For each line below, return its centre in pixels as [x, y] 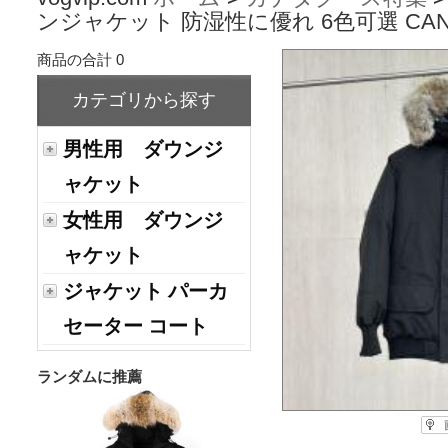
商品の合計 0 [80, 59]
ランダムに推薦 [89, 376]
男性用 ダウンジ [143, 149]
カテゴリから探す [144, 100]
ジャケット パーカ [145, 291]
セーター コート [135, 326]
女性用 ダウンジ [143, 220]
